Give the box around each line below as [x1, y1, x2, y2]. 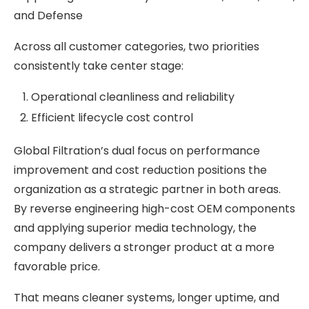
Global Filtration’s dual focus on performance [14, 142, 260, 159]
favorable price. [14, 258, 100, 275]
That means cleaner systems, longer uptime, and [14, 289, 279, 306]
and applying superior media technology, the [14, 219, 257, 236]
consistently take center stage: [14, 57, 183, 74]
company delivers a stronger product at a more [14, 239, 275, 255]
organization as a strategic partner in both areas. [14, 181, 281, 197]
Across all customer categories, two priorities [14, 38, 259, 54]
